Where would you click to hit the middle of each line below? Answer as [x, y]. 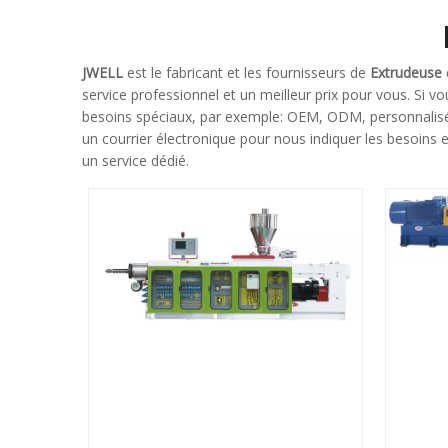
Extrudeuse [406, 72]
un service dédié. [135, 160]
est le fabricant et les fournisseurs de [246, 72]
